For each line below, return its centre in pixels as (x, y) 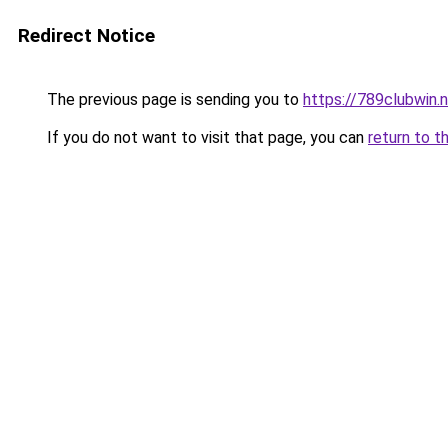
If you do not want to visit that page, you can (205, 137)
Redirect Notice (86, 35)
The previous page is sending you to (173, 99)
